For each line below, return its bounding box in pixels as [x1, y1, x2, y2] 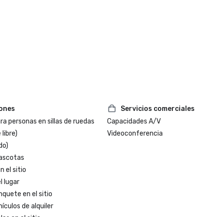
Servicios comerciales [121, 104, 195, 113]
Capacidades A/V [107, 117, 161, 125]
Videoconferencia [107, 129, 163, 138]
